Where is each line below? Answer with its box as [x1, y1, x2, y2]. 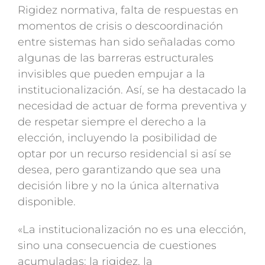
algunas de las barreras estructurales [17, 51, 214, 65]
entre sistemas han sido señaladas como [17, 35, 235, 49]
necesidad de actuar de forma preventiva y [17, 99, 247, 113]
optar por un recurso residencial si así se [17, 147, 231, 161]
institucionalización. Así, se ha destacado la [17, 83, 247, 97]
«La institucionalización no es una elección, [17, 223, 246, 237]
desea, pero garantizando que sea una [17, 163, 221, 177]
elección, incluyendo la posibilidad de [17, 131, 217, 145]
